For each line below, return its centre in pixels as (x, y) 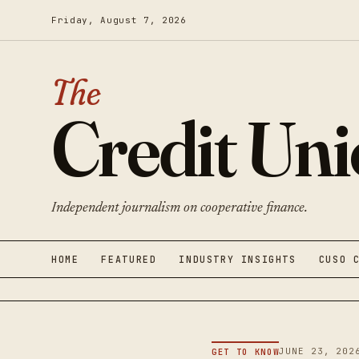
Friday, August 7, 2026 (119, 20)
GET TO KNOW (246, 352)
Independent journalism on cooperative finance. (179, 208)
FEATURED (129, 259)
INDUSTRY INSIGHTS (238, 259)
